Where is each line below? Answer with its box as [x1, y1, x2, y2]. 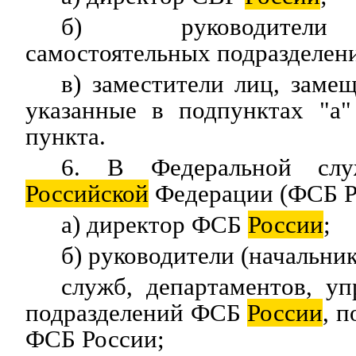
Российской [25, 180, 149, 207]
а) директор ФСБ [61, 211, 248, 238]
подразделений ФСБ [25, 299, 247, 327]
